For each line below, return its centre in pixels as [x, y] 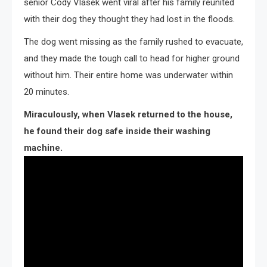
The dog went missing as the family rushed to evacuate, [133, 41]
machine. [43, 148]
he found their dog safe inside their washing [117, 131]
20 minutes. [46, 91]
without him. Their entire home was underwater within [128, 75]
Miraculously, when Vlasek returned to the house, [128, 114]
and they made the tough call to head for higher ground [132, 58]
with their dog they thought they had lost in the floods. [129, 19]
